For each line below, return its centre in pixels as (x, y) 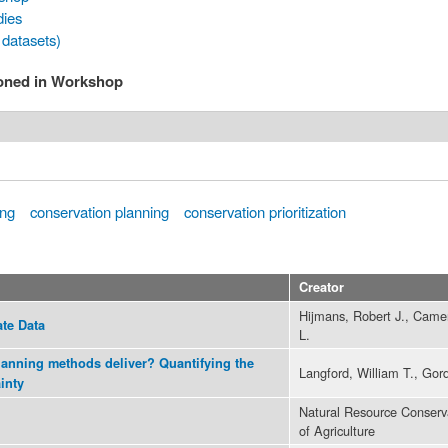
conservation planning (100, 211)
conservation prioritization (265, 211)
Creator (321, 286)
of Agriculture (337, 430)
